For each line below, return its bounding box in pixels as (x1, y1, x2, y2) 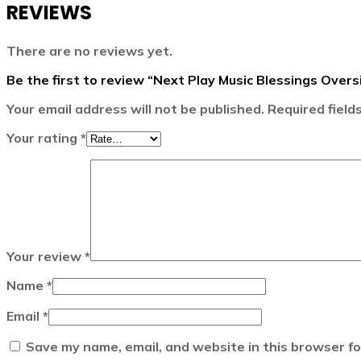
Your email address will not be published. (6, 100, 264, 117)
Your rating (6, 129, 81, 146)
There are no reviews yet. (6, 42, 172, 59)
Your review (6, 247, 85, 264)
